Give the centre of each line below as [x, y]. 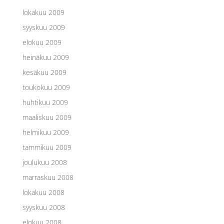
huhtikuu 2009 [45, 102]
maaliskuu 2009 [47, 117]
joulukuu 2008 [44, 162]
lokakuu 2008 [43, 192]
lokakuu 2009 [43, 12]
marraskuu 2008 [48, 177]
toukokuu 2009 [46, 87]
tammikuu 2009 [47, 147]
